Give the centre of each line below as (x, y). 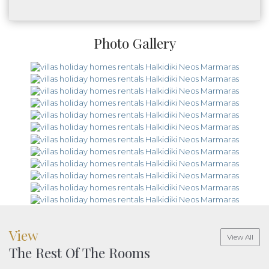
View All (240, 237)
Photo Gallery (134, 43)
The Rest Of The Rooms (80, 253)
